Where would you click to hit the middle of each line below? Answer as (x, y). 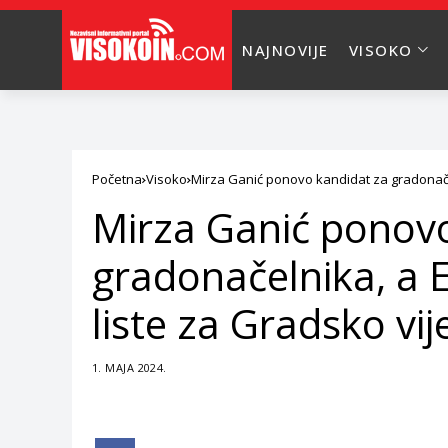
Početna (117, 179)
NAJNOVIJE (285, 50)
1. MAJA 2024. (129, 367)
